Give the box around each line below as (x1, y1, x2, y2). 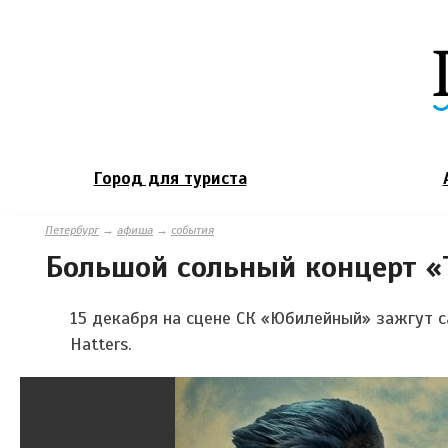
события (171, 222, 214, 237)
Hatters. (70, 332, 137, 355)
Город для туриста (93, 167, 247, 189)
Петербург (45, 222, 99, 237)
